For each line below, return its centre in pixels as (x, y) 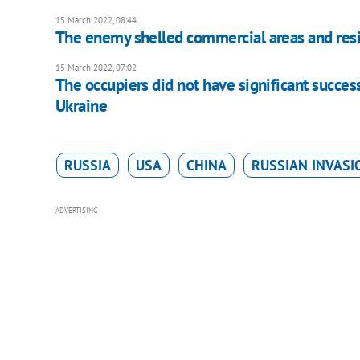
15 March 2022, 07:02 (96, 68)
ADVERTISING (76, 211)
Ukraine (81, 106)
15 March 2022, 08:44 (96, 20)
